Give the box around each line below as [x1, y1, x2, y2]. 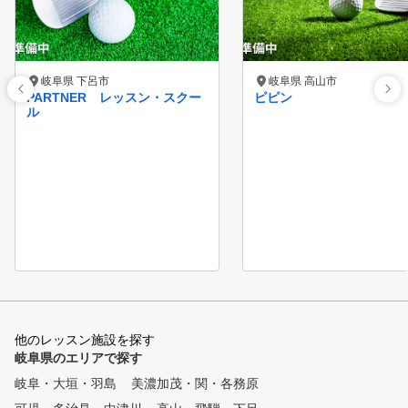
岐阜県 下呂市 [41, 75, 109, 87]
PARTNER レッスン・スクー [26, 90, 201, 105]
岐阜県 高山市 [269, 75, 337, 87]
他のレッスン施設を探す [15, 332, 155, 347]
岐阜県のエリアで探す [15, 351, 142, 365]
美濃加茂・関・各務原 [131, 376, 259, 391]
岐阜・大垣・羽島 [15, 376, 117, 391]
